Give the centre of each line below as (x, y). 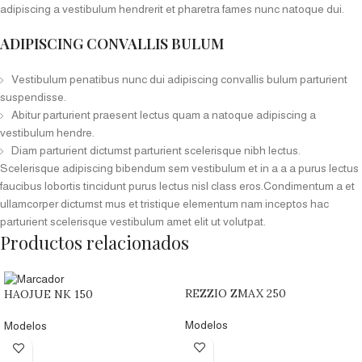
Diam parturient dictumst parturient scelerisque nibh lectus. (156, 151)
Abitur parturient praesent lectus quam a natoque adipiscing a (164, 115)
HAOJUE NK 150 (48, 295)
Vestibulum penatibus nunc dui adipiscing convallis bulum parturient (179, 80)
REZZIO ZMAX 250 (236, 294)
